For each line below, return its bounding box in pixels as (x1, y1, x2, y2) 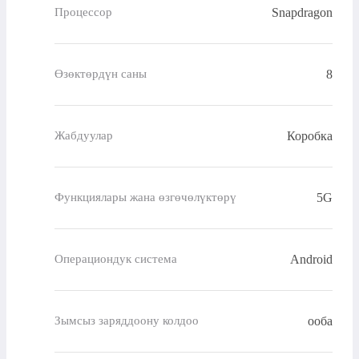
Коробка (287, 128, 333, 143)
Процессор (54, 6, 112, 19)
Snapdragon (272, 5, 333, 19)
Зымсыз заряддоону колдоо (54, 314, 199, 328)
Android (290, 252, 333, 266)
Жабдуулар (54, 129, 113, 143)
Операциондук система (54, 252, 177, 266)
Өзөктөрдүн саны (54, 67, 147, 81)
